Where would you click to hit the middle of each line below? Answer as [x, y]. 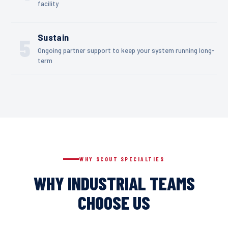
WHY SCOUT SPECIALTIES [122, 159]
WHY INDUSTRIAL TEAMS [114, 183]
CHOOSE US [114, 203]
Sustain [53, 37]
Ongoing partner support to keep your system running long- [126, 50]
